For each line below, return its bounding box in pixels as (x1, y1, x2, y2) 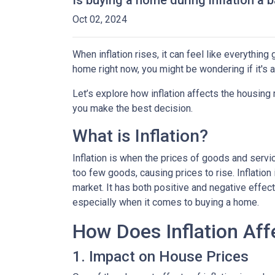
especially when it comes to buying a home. (72, 196, 259, 208)
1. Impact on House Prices (72, 248, 249, 265)
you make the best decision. (72, 103, 193, 114)
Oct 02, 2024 (72, 14, 127, 25)
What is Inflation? (72, 126, 208, 146)
